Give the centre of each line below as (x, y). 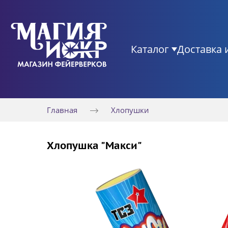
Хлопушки (130, 110)
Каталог (150, 49)
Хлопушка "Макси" (94, 146)
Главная (62, 110)
